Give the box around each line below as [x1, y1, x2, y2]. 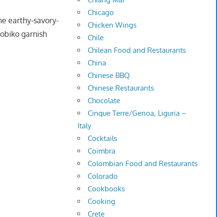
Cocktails [88, 134, 118, 143]
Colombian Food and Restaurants [88, 159, 198, 169]
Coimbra [88, 146, 116, 156]
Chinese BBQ [88, 71, 130, 80]
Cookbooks [88, 184, 125, 194]
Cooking [88, 197, 116, 206]
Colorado [88, 171, 118, 181]
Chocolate [88, 96, 121, 106]
